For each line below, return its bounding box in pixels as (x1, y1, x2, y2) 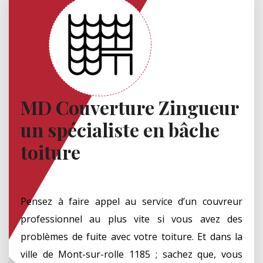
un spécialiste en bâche (21, 116, 220, 142)
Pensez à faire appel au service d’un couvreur (21, 194, 242, 208)
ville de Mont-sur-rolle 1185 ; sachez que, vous (21, 247, 242, 261)
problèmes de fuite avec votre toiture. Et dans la (21, 230, 242, 243)
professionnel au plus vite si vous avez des (21, 212, 242, 225)
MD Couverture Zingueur (21, 94, 238, 120)
